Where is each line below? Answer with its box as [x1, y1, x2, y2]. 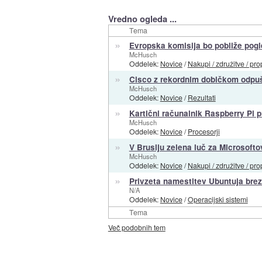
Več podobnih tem [108, 222, 166, 232]
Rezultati [187, 92, 216, 102]
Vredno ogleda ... [108, 12, 177, 25]
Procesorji [187, 126, 220, 136]
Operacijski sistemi [187, 194, 248, 204]
